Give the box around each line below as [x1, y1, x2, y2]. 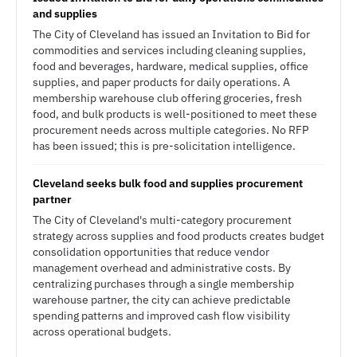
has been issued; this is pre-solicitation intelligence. [33, 139, 296, 153]
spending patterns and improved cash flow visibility [33, 308, 290, 323]
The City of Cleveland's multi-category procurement [33, 213, 292, 227]
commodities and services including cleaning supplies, [33, 43, 306, 57]
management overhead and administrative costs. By [33, 261, 291, 275]
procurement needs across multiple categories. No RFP [33, 123, 308, 137]
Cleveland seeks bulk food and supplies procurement [33, 176, 303, 190]
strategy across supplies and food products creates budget [33, 229, 324, 243]
